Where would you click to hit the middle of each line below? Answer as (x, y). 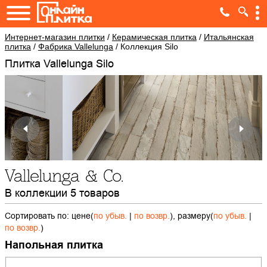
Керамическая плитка (154, 37)
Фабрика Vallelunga (75, 46)
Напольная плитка (54, 245)
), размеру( (191, 216)
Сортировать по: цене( (49, 216)
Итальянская (229, 37)
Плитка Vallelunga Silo (63, 63)
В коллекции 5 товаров (62, 193)
